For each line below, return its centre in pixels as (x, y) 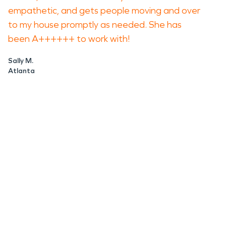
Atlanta (21, 71)
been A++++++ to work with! (69, 39)
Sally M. (21, 61)
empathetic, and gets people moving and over (104, 11)
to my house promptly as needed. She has (95, 25)
